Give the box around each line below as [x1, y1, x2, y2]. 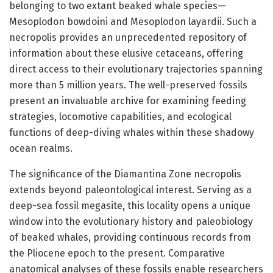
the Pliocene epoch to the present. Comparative [9, 247, 225, 259]
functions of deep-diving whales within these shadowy [9, 126, 254, 138]
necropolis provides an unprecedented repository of [9, 31, 247, 43]
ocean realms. [9, 142, 73, 154]
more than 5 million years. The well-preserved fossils [9, 79, 247, 91]
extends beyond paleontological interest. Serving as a [9, 183, 252, 196]
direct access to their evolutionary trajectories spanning [9, 63, 263, 75]
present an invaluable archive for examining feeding [9, 94, 246, 107]
